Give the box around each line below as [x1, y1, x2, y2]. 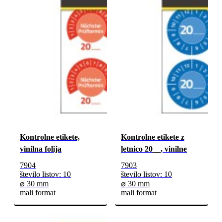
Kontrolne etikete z [121, 132, 184, 141]
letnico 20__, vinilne [121, 144, 187, 153]
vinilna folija [20, 144, 61, 153]
